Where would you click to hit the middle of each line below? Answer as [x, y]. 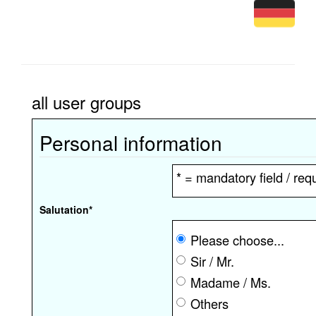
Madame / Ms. [231, 282]
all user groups [86, 102]
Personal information [131, 142]
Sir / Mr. [212, 261]
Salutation [64, 209]
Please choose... [237, 239]
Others [209, 303]
